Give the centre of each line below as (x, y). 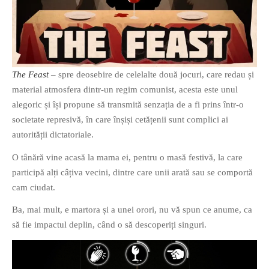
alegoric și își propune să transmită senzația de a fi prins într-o (128, 105)
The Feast (30, 75)
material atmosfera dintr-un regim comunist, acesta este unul (125, 90)
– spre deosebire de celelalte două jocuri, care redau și (151, 75)
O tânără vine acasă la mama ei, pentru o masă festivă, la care (127, 157)
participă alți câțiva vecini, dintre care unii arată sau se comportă (132, 172)
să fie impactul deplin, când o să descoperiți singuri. (109, 225)
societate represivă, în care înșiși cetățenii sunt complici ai (120, 120)
